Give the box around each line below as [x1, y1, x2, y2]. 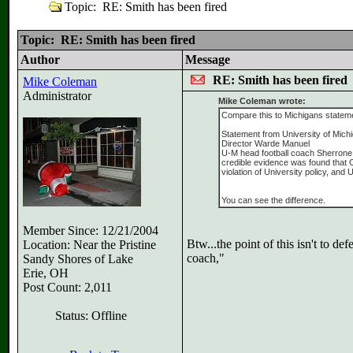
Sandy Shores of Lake [23, 252, 133, 266]
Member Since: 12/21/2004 [23, 224, 158, 237]
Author [20, 53, 60, 66]
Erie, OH [23, 266, 69, 280]
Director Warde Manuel [221, 139, 310, 148]
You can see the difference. [221, 195, 325, 205]
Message [185, 53, 230, 66]
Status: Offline [54, 309, 127, 322]
